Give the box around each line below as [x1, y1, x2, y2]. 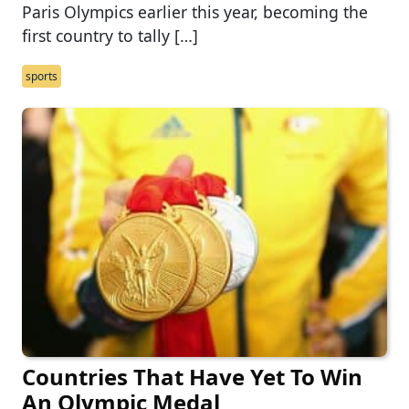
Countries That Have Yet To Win [22, 362, 362, 393]
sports [26, 68, 58, 85]
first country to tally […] [22, 25, 198, 47]
